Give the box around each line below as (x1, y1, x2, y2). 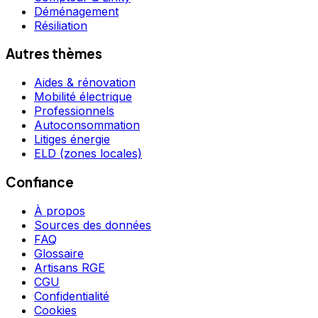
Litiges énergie (34, 132, 110, 147)
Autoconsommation (34, 118, 140, 133)
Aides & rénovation (34, 75, 136, 90)
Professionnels (34, 104, 114, 119)
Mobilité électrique (34, 89, 132, 104)
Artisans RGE (34, 260, 105, 275)
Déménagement (34, 4, 119, 18)
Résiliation (34, 18, 87, 33)
